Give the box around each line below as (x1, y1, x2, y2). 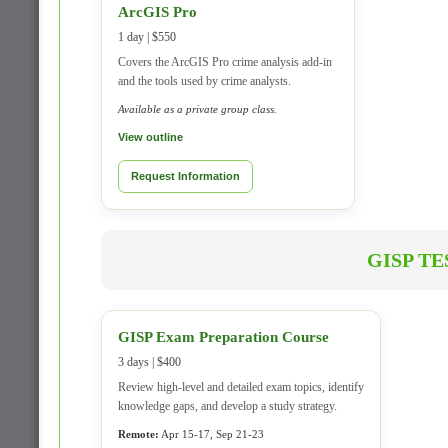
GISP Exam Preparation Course (118, 329, 329, 345)
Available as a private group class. (118, 103, 277, 115)
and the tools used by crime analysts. (118, 74, 291, 88)
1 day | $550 (118, 30, 176, 44)
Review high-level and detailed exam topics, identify (118, 380, 364, 394)
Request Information (131, 170, 240, 182)
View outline (118, 131, 183, 143)
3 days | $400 (118, 355, 181, 369)
